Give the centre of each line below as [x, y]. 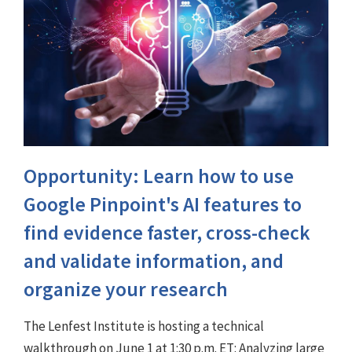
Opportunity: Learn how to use [159, 176]
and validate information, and [154, 260]
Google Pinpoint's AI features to [163, 204]
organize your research [126, 289]
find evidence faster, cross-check [167, 232]
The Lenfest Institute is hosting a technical [144, 326]
